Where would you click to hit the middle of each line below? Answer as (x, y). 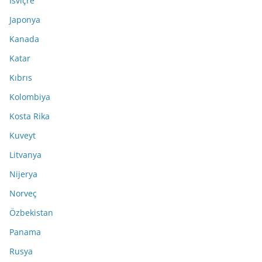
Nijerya (23, 174)
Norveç (23, 193)
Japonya (25, 19)
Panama (25, 232)
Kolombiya (30, 96)
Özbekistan (31, 212)
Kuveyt (23, 135)
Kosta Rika (30, 116)
